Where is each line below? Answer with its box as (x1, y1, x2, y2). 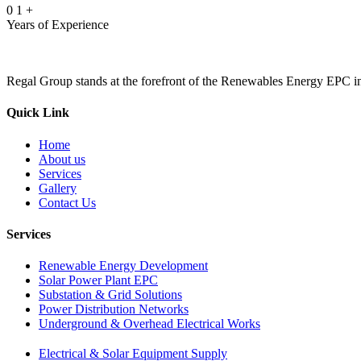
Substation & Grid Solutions (39, 288, 182, 302)
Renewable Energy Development (39, 259, 208, 273)
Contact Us (39, 195, 96, 210)
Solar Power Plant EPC (39, 273, 158, 288)
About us (39, 151, 85, 166)
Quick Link (6, 106, 69, 120)
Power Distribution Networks (39, 302, 189, 317)
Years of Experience (6, 18, 109, 32)
